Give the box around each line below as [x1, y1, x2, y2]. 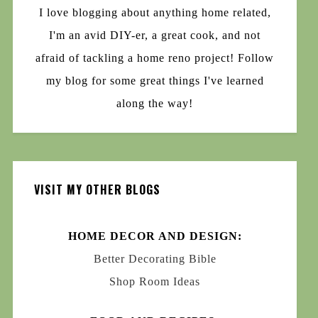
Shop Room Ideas [109, 275, 201, 288]
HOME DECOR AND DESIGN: [67, 230, 242, 243]
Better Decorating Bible [93, 253, 216, 265]
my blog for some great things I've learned [45, 75, 264, 87]
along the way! [116, 97, 194, 110]
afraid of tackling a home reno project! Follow [35, 52, 275, 65]
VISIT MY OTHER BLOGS [33, 181, 160, 199]
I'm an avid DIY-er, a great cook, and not [49, 29, 261, 42]
